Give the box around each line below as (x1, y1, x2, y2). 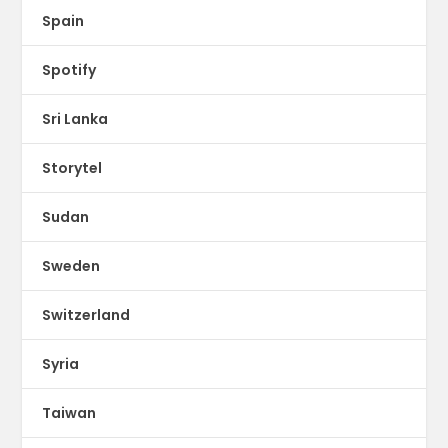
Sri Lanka (42, 108, 109, 129)
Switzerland (42, 304, 131, 325)
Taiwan (42, 402, 97, 423)
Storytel (42, 157, 103, 178)
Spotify (42, 59, 97, 80)
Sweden (42, 255, 101, 276)
